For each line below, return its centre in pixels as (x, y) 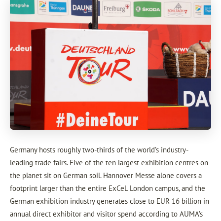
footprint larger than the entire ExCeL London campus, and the (108, 188)
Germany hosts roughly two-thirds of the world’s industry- (99, 149)
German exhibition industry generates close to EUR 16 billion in (110, 201)
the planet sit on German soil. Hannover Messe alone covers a (106, 175)
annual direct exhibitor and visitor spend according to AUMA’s (106, 214)
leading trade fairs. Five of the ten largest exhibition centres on (109, 162)
